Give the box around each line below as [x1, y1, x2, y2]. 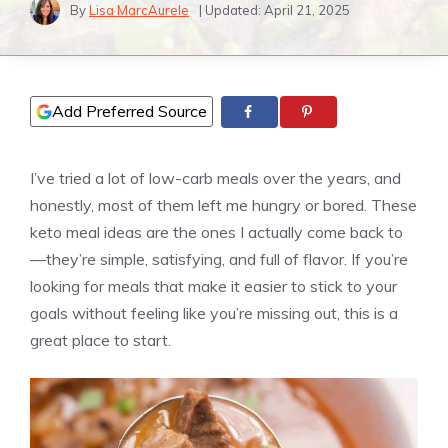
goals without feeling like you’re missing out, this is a [30, 303, 398, 324]
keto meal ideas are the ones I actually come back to [30, 222, 403, 243]
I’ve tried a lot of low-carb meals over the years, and [30, 168, 401, 189]
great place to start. [30, 330, 171, 351]
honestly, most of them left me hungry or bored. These [30, 195, 417, 216]
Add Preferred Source [52, 101, 207, 121]
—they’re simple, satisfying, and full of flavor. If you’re [30, 249, 408, 270]
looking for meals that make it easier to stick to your [30, 276, 397, 297]
